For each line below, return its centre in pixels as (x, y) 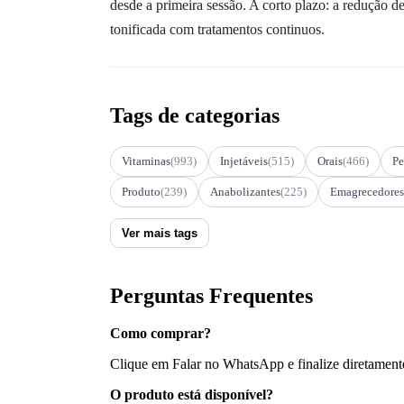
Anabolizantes (245, 191)
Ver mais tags (160, 233)
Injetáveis (244, 161)
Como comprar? (161, 334)
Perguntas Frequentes (211, 295)
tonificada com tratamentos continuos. (217, 29)
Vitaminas (146, 161)
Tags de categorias (195, 115)
